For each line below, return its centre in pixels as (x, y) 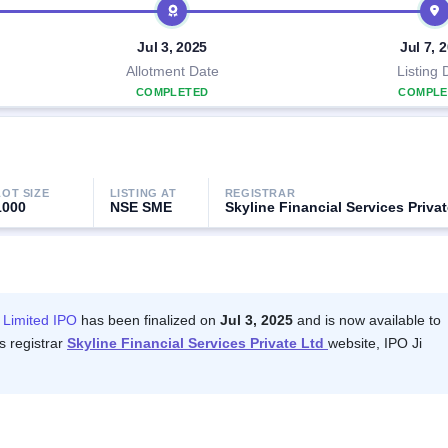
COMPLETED (172, 92)
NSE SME (140, 207)
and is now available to (367, 319)
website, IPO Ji (375, 342)
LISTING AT (143, 193)
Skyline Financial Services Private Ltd (197, 342)
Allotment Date (172, 71)
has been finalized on (148, 319)
